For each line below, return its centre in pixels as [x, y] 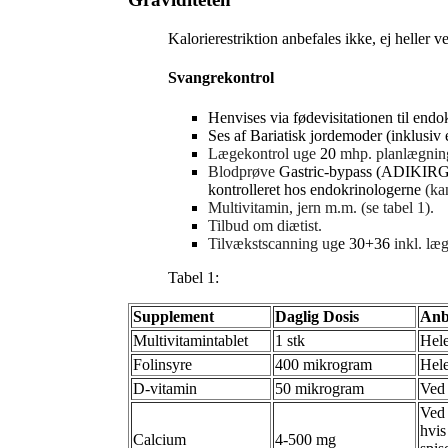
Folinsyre [162, 364]
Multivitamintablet [190, 340]
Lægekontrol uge [262, 153]
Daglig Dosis [317, 316]
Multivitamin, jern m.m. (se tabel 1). [321, 207]
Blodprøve [241, 171]
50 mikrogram [319, 388]
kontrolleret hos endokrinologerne [314, 189]
